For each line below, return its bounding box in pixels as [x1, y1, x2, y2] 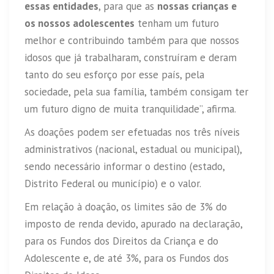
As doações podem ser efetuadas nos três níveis [24, 125, 240, 139]
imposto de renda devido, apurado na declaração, [24, 217, 242, 231]
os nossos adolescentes [24, 17, 135, 31]
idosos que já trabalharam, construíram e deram [24, 51, 237, 65]
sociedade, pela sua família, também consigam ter [24, 85, 248, 99]
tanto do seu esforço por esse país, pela [24, 68, 204, 82]
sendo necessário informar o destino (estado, [24, 160, 224, 174]
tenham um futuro [135, 17, 219, 31]
